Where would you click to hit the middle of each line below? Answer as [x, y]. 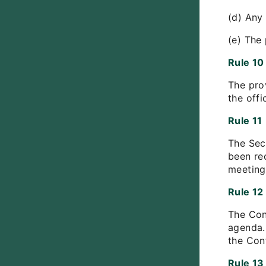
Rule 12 [246, 192]
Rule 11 [245, 121]
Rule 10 [246, 62]
